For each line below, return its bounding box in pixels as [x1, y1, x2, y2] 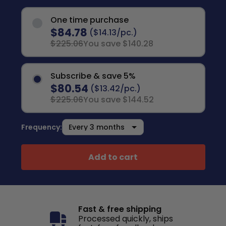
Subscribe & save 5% [50, 70, 136, 82]
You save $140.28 [83, 38, 153, 49]
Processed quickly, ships [78, 213, 173, 224]
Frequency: [21, 122, 62, 132]
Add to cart [88, 151, 138, 163]
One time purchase [50, 14, 129, 26]
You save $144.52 [83, 94, 154, 105]
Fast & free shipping [78, 203, 161, 215]
